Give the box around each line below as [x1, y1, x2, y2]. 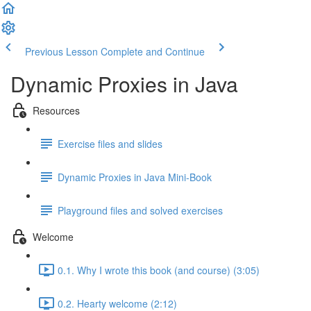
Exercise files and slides [58, 136, 162, 151]
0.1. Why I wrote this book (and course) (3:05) [58, 262, 260, 277]
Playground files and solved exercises [58, 203, 223, 217]
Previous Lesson [25, 44, 98, 58]
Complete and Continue [101, 44, 205, 58]
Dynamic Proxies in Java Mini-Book [58, 169, 212, 184]
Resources [33, 103, 80, 117]
